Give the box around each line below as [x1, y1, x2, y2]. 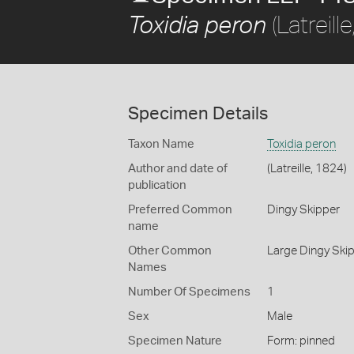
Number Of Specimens [128, 286, 250, 298]
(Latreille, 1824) [266, 163, 347, 175]
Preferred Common [128, 204, 232, 216]
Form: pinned [266, 335, 335, 347]
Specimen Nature [128, 335, 222, 347]
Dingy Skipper [266, 204, 340, 216]
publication [128, 179, 186, 191]
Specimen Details [128, 105, 268, 122]
